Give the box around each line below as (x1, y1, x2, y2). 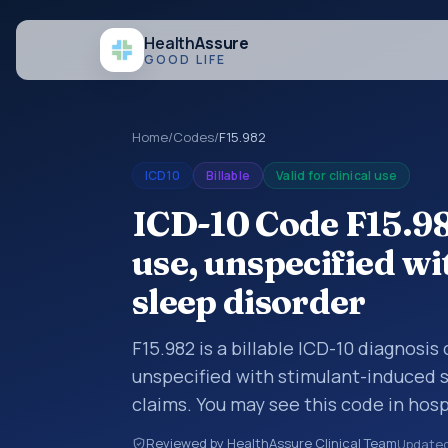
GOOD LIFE (144, 50, 227, 68)
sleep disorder (132, 281, 366, 323)
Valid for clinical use (276, 167, 398, 184)
